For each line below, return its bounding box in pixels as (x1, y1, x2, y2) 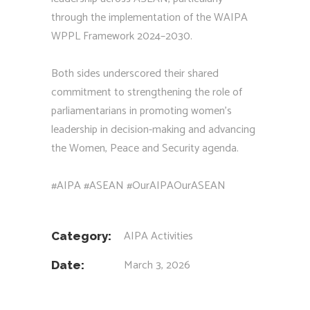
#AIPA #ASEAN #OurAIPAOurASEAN (51, 176, 226, 195)
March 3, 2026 (124, 256, 190, 275)
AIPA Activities (124, 227, 193, 246)
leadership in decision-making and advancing (51, 120, 255, 139)
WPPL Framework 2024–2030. (51, 27, 192, 46)
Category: (51, 229, 111, 243)
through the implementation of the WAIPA (51, 8, 248, 27)
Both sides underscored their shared (51, 64, 219, 83)
